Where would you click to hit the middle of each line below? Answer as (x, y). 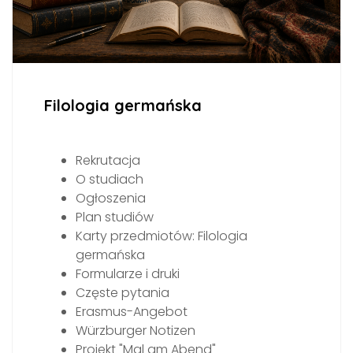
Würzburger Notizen (136, 331)
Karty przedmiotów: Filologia (162, 236)
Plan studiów (115, 217)
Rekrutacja (108, 161)
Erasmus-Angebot (132, 312)
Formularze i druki (128, 274)
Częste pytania (123, 293)
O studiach (110, 180)
